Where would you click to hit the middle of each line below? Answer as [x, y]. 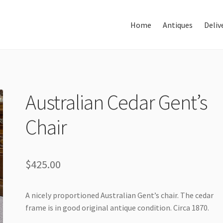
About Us [107, 74]
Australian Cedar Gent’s [116, 102]
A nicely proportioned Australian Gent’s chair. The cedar [120, 195]
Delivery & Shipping [72, 124]
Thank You [158, 124]
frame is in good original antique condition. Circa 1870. [117, 208]
